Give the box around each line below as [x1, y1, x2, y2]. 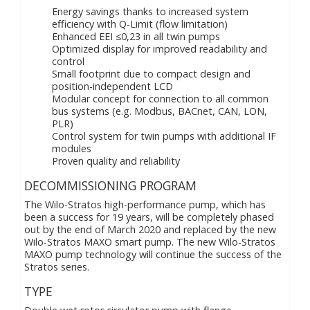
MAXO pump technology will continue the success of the [24, 248, 282, 261]
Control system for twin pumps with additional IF [52, 129, 276, 143]
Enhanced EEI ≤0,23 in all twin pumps [52, 30, 220, 43]
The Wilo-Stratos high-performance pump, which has [24, 198, 266, 211]
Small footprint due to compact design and [52, 67, 250, 80]
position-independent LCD [52, 80, 173, 93]
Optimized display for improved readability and [52, 42, 267, 55]
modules [52, 142, 91, 155]
